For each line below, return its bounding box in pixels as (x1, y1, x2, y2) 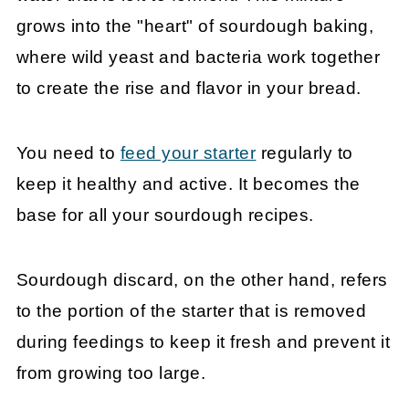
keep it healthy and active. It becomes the (16, 174, 361, 194)
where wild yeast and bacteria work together (16, 47, 381, 68)
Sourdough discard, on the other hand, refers (16, 270, 388, 290)
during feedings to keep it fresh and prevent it (16, 332, 391, 352)
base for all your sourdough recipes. (16, 205, 314, 225)
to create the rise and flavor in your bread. (16, 79, 362, 99)
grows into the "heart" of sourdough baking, (16, 16, 374, 37)
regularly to (256, 143, 353, 163)
